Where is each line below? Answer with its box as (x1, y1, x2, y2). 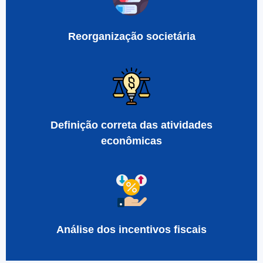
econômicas (101, 134, 162, 147)
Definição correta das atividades (50, 119, 213, 131)
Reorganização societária (68, 30, 195, 43)
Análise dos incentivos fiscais (56, 223, 207, 236)
